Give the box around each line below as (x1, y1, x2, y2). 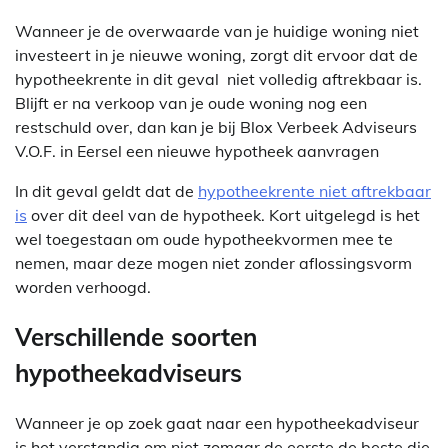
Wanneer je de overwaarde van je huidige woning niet (15, 21, 419, 42)
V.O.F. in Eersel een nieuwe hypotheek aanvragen (15, 141, 379, 162)
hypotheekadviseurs (15, 358, 242, 389)
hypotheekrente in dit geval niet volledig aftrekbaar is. (15, 69, 422, 90)
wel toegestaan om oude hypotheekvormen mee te (15, 229, 393, 250)
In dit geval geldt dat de (15, 181, 198, 202)
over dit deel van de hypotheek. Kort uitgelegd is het (27, 205, 420, 226)
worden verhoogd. (15, 277, 151, 298)
